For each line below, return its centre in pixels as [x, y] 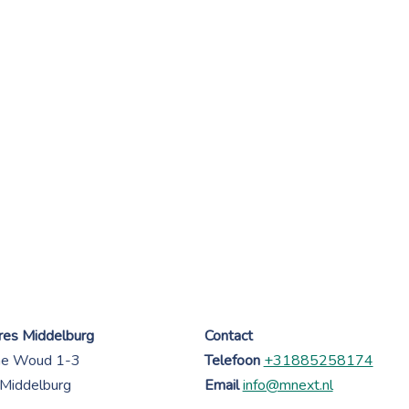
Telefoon [232, 360]
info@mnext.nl [288, 385]
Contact [228, 336]
